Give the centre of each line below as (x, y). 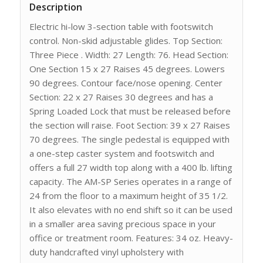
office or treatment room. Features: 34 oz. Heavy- (131, 238)
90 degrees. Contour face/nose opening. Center (126, 83)
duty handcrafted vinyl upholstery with (106, 252)
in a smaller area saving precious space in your (122, 224)
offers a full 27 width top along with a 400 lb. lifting (131, 168)
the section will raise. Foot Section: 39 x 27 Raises (129, 125)
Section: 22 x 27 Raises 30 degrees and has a (121, 97)
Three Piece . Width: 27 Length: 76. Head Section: (129, 55)
